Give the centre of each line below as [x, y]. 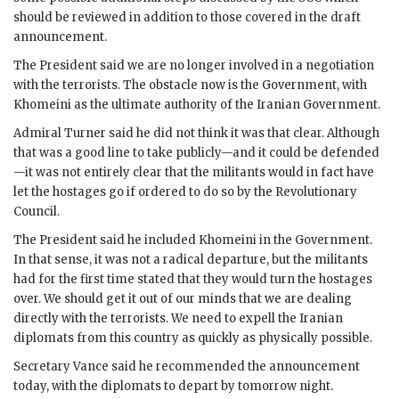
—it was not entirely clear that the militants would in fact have [194, 172]
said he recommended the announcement [234, 366]
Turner [85, 133]
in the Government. [314, 240]
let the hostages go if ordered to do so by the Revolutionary [185, 191]
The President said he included [106, 240]
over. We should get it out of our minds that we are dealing [183, 298]
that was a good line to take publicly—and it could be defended [196, 152]
